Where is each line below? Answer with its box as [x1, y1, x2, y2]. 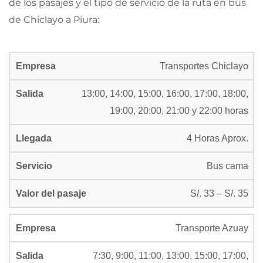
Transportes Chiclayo [160, 61, 248, 71]
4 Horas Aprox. [187, 133, 248, 143]
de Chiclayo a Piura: [9, 14, 99, 25]
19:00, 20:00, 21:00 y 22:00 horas [110, 106, 248, 116]
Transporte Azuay [176, 223, 248, 233]
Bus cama [207, 161, 248, 171]
